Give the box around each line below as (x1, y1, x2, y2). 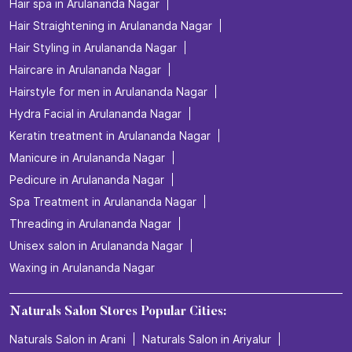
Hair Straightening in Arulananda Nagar (9, 19, 212, 33)
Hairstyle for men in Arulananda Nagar (9, 85, 207, 99)
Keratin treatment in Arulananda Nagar (9, 129, 211, 143)
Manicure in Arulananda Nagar (9, 151, 165, 165)
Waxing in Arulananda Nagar (9, 261, 155, 275)
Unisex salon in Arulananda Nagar (9, 239, 183, 253)
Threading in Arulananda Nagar (9, 217, 171, 231)
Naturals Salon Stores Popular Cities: (9, 306, 226, 319)
